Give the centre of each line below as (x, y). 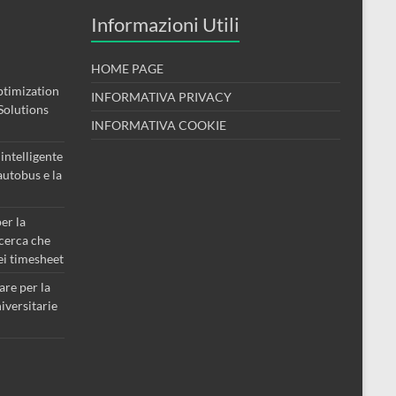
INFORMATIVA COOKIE (159, 125)
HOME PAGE (127, 68)
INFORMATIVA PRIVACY (161, 96)
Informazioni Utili (165, 24)
